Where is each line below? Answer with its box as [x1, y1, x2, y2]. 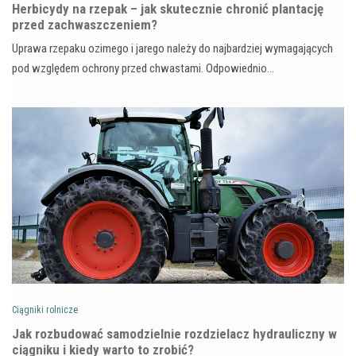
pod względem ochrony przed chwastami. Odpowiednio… [12, 60, 274, 75]
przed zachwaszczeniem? [12, 16, 157, 33]
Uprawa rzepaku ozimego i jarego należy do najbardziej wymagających [12, 41, 333, 56]
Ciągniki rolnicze [12, 304, 78, 315]
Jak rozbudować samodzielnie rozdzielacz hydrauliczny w [12, 325, 337, 342]
